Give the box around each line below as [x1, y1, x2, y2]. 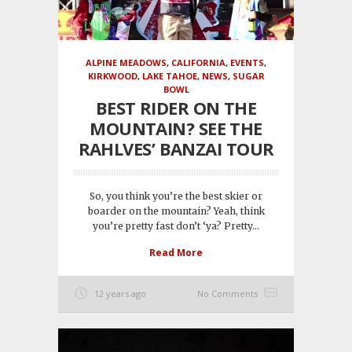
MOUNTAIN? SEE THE [90, 116, 262, 141]
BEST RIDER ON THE [95, 96, 257, 120]
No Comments [197, 288, 258, 300]
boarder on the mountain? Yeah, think [87, 205, 265, 218]
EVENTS [230, 57, 264, 69]
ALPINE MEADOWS [86, 57, 167, 69]
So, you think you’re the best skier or [90, 190, 262, 203]
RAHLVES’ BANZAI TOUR [78, 137, 274, 161]
